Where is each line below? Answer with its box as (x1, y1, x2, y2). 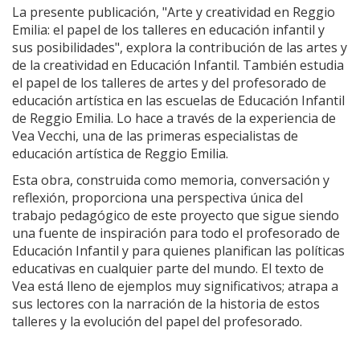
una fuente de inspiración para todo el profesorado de (12, 224, 340, 242)
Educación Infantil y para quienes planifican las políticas (12, 242, 345, 260)
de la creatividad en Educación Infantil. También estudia (12, 56, 344, 74)
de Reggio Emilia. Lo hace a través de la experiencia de (12, 109, 336, 127)
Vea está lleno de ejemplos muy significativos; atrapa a (12, 277, 338, 295)
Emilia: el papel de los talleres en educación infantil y (12, 21, 325, 39)
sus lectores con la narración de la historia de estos (12, 295, 320, 313)
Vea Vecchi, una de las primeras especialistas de (12, 127, 298, 145)
